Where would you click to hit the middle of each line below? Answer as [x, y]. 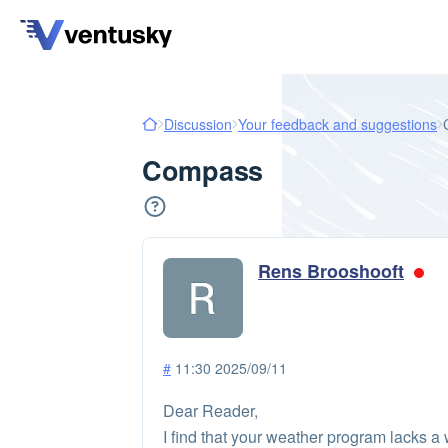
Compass [203, 170]
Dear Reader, [210, 410]
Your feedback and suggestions [337, 124]
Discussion [198, 124]
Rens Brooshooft [331, 271]
